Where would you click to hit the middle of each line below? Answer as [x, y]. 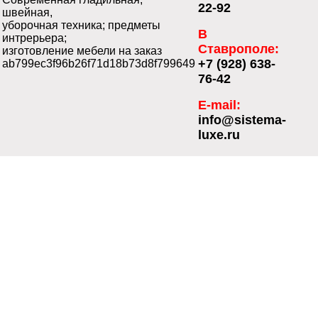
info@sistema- [242, 120]
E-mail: [219, 105]
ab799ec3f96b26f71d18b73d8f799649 [99, 64]
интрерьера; [34, 38]
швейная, [27, 13]
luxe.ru [219, 135]
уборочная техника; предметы [81, 26]
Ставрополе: [238, 49]
